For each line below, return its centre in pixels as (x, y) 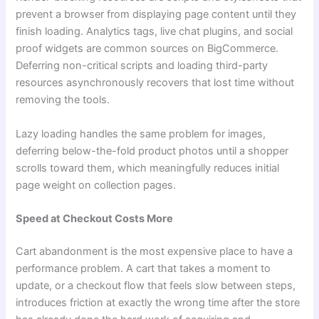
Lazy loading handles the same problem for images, (141, 134)
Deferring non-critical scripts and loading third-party (142, 66)
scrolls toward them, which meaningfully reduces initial (148, 168)
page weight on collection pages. (98, 185)
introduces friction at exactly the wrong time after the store (158, 302)
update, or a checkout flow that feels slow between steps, (156, 285)
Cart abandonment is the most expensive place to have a (155, 251)
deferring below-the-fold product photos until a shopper (152, 151)
